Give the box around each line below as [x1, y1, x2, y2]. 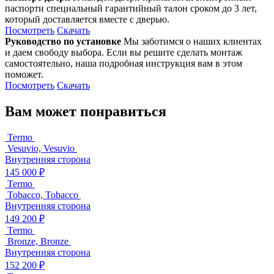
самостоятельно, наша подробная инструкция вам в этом [5, 57, 242, 68]
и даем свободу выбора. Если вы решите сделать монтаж [5, 46, 242, 57]
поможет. [5, 68, 43, 80]
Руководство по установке [5, 35, 121, 46]
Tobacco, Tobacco [5, 189, 81, 200]
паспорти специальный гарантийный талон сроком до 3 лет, [5, 2, 257, 13]
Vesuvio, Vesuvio [5, 143, 77, 154]
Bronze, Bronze [5, 235, 71, 246]
